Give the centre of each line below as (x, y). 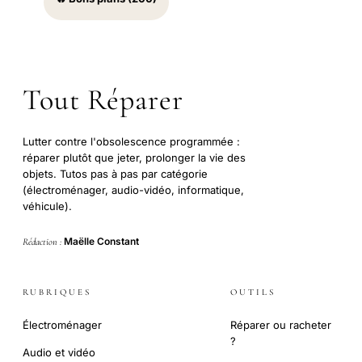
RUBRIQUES (57, 292)
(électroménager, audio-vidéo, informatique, (133, 190)
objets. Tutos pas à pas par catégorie (115, 174)
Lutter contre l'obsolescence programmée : (131, 142)
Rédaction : (43, 242)
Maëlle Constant (101, 242)
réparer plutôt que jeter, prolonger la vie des (134, 158)
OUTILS (253, 292)
